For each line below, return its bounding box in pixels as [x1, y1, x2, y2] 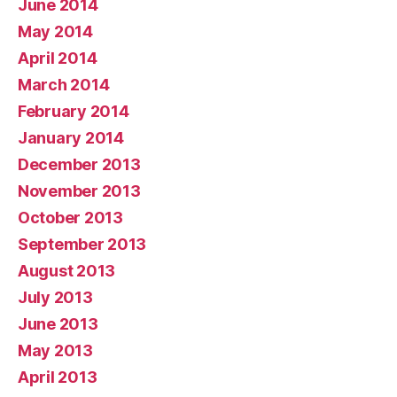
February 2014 [18, 102, 129, 121]
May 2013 [18, 341, 93, 361]
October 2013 [18, 208, 123, 228]
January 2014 [18, 128, 124, 148]
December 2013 [18, 155, 141, 175]
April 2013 [18, 368, 97, 387]
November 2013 [18, 182, 141, 201]
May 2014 [18, 22, 93, 42]
